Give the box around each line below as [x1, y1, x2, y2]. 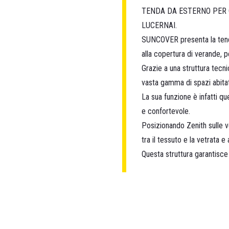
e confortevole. [142, 106, 190, 116]
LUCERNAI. [142, 20, 177, 30]
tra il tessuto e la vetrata [142, 135, 219, 145]
